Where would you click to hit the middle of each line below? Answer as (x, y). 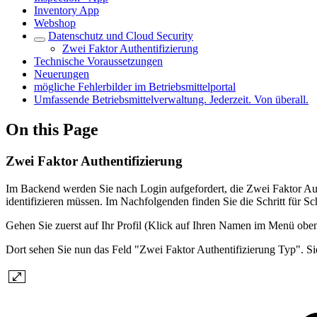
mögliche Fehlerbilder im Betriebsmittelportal (135, 87)
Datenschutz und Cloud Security (121, 36)
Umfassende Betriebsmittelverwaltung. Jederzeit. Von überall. (171, 99)
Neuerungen (62, 74)
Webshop (55, 23)
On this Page (52, 129)
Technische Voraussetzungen (98, 61)
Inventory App (67, 10)
